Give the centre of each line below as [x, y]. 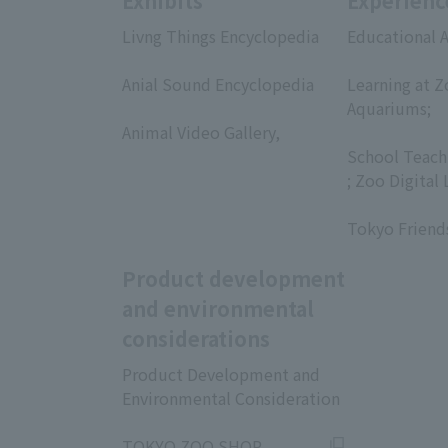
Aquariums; [389, 108]
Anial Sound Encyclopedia [218, 84]
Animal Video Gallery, [201, 132]
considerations [196, 339]
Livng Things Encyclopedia [220, 36]
